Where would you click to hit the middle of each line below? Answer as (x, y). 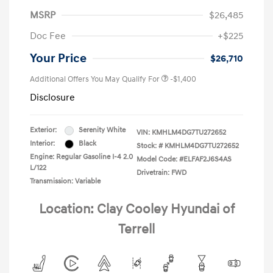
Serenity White (102, 130)
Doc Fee (48, 36)
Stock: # (150, 146)
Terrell (136, 230)
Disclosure (52, 98)
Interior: (42, 144)
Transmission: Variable (65, 182)
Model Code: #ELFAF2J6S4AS (184, 160)
